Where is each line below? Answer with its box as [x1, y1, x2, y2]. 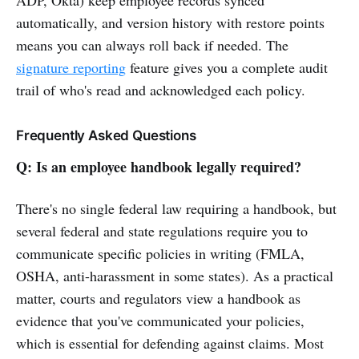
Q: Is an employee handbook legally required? [16, 155, 301, 177]
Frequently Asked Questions [16, 127, 196, 143]
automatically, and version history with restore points [16, 12, 325, 32]
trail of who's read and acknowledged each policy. [16, 79, 305, 99]
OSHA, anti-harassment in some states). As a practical [16, 265, 333, 285]
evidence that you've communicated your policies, [16, 310, 305, 330]
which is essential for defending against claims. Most [16, 333, 324, 353]
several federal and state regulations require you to [16, 220, 308, 240]
